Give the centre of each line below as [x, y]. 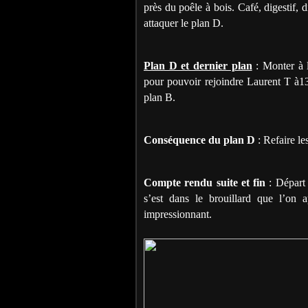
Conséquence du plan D [201, 140]
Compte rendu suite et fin [205, 182]
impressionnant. [178, 214]
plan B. [159, 97]
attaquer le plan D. [184, 23]
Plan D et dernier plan [198, 65]
